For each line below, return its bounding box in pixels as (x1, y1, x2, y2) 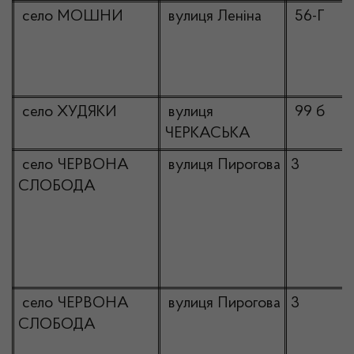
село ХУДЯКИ (18, 104, 117, 120)
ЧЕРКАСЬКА (164, 126, 250, 141)
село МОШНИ (18, 9, 123, 24)
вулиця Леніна (164, 9, 262, 24)
